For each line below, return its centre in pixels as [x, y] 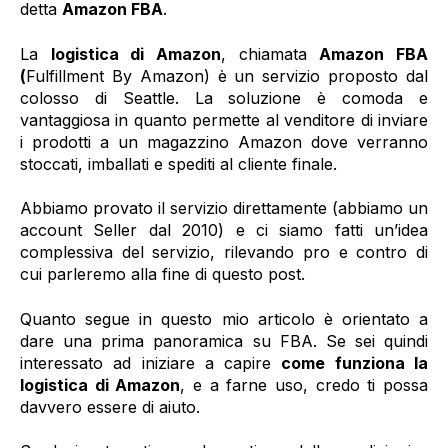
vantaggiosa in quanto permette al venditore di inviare [224, 119]
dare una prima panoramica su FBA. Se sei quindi [224, 340]
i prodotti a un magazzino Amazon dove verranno [224, 141]
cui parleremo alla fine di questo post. [162, 274]
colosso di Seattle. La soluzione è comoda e [224, 97]
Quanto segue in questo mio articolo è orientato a [224, 318]
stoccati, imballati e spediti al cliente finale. [178, 163]
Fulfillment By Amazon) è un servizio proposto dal [227, 75]
